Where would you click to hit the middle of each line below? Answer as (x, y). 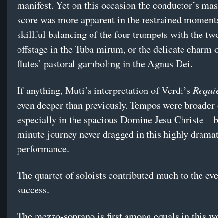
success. (33, 190)
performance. (43, 149)
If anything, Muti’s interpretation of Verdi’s (105, 91)
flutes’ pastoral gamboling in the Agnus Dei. (105, 64)
